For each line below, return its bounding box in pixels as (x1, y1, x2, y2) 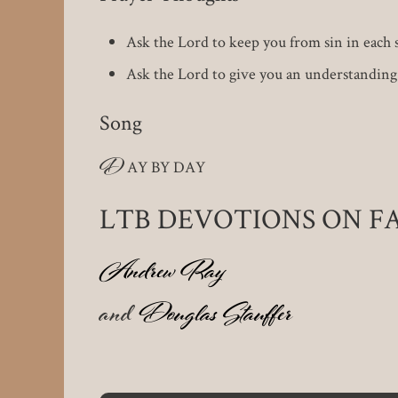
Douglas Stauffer (138, 293, 292, 344)
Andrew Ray (99, 251, 225, 301)
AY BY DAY (127, 156, 205, 178)
